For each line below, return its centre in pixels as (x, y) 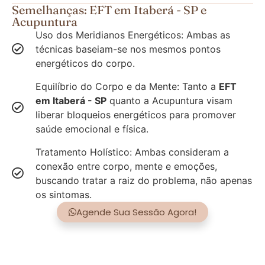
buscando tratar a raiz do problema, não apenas (144, 180)
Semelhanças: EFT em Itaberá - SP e (109, 9)
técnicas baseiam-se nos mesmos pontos (128, 49)
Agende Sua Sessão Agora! (136, 212)
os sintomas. (64, 194)
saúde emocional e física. (92, 129)
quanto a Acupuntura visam (169, 100)
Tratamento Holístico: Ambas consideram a (132, 152)
